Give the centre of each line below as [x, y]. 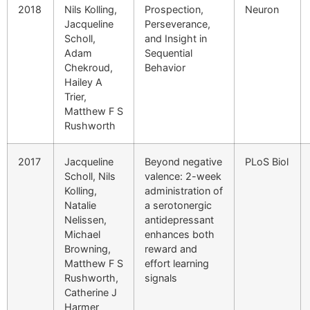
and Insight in [176, 38]
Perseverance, [177, 24]
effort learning [177, 263]
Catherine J [91, 292]
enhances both [180, 234]
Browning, [88, 248]
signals [161, 277]
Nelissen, [85, 219]
